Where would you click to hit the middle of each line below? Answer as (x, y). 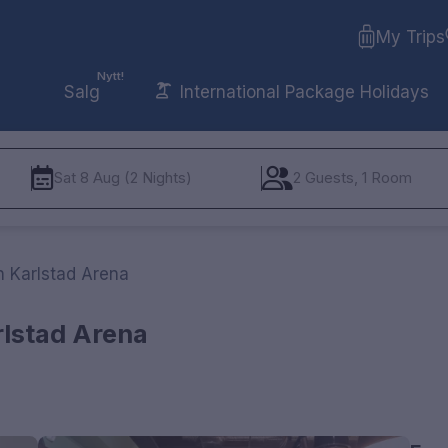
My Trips (410, 37)
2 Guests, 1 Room (353, 178)
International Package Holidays (301, 91)
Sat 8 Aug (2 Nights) (123, 178)
